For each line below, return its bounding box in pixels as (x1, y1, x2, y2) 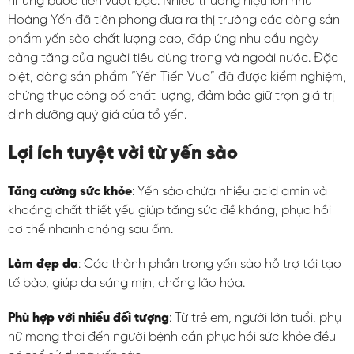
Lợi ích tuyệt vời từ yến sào (8, 144, 238, 164)
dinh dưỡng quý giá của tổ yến (8, 108, 184, 122)
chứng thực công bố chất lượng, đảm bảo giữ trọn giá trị (8, 89, 334, 103)
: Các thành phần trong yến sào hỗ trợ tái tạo (78, 258, 341, 271)
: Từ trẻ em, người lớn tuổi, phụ (169, 311, 341, 325)
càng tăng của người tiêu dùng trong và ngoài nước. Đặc (8, 51, 338, 65)
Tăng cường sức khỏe (8, 185, 132, 198)
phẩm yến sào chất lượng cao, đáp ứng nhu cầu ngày (8, 32, 318, 46)
